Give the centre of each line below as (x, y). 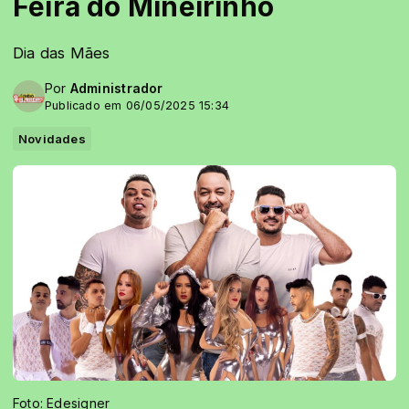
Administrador (116, 88)
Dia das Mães (62, 53)
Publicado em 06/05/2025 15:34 (137, 105)
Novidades (52, 139)
